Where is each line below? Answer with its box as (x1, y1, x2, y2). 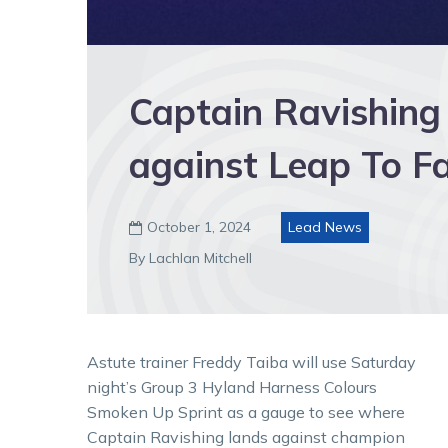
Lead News (288, 218, 362, 236)
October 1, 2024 (147, 218, 251, 236)
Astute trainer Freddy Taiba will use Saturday (87, 352, 416, 372)
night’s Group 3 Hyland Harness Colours (87, 377, 377, 397)
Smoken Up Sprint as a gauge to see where (87, 402, 405, 422)
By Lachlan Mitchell (129, 249, 252, 267)
